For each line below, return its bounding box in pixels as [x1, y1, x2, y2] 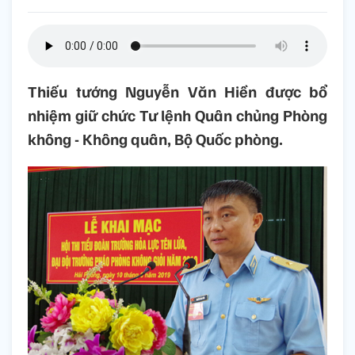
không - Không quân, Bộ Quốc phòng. [28, 128, 283, 150]
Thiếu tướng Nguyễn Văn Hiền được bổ [28, 81, 327, 102]
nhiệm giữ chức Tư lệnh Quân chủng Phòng [28, 105, 327, 126]
